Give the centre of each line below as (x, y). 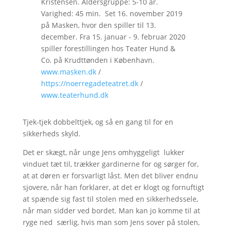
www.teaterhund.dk (74, 95)
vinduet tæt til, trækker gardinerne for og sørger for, (110, 164)
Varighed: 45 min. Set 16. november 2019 (111, 13)
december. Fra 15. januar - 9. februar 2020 (113, 36)
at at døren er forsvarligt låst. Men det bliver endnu (110, 175)
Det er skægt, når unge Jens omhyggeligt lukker (103, 152)
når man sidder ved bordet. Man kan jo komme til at (111, 210)
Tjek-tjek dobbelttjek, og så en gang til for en (98, 122)
